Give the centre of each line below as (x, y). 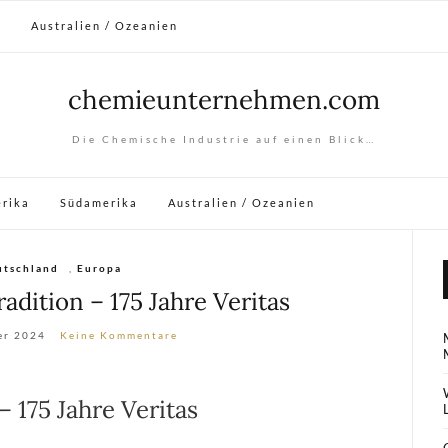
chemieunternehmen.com (224, 99)
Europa (99, 268)
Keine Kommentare (118, 335)
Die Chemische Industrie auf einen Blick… (224, 139)
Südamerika (99, 202)
